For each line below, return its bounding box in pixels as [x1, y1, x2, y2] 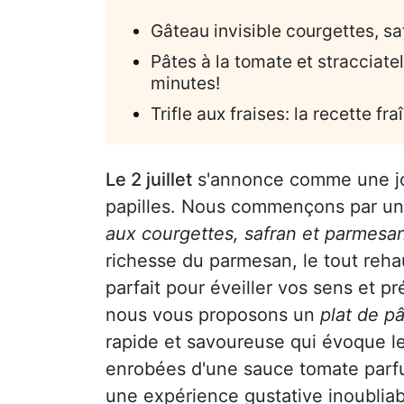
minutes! [151, 71, 220, 94]
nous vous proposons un [106, 303, 320, 326]
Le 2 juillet [106, 168, 192, 190]
